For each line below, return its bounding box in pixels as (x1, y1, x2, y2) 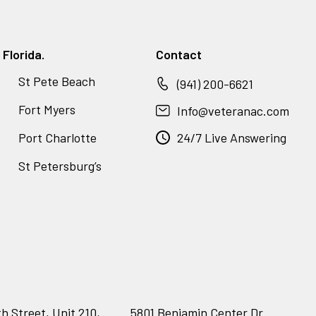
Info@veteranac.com (177, 102, 290, 119)
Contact (156, 46, 202, 62)
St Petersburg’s (18, 157, 102, 174)
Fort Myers (18, 101, 76, 117)
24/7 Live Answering (177, 129, 287, 145)
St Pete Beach (18, 73, 96, 89)
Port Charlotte (18, 129, 97, 145)
